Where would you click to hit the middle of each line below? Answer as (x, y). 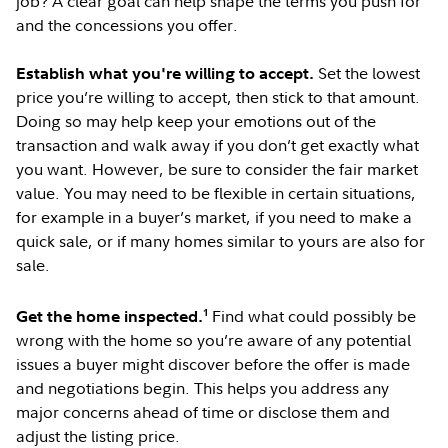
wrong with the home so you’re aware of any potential (214, 340)
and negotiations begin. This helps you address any (203, 388)
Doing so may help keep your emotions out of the (196, 121)
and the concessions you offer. (129, 25)
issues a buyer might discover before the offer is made (213, 364)
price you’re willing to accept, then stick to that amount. (218, 97)
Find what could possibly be (314, 316)
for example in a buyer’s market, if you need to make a (214, 217)
